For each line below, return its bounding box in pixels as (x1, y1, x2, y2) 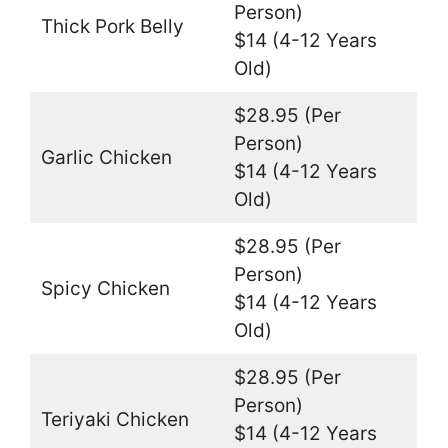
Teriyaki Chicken (40, 407, 189, 431)
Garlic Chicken (40, 145, 172, 169)
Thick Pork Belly (40, 14, 184, 38)
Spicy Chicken (40, 276, 170, 300)
